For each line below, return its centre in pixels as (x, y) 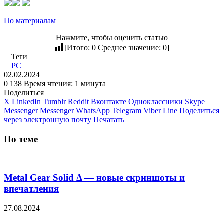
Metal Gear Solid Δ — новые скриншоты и (94, 177)
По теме (21, 139)
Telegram (127, 110)
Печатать (109, 119)
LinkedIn (26, 101)
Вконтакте (109, 101)
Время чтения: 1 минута (65, 83)
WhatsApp (93, 110)
